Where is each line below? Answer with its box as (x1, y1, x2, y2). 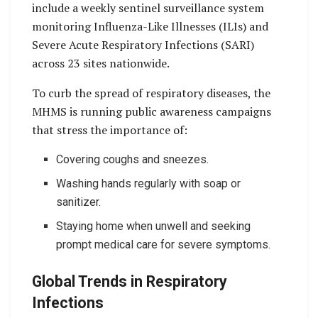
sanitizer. (56, 195, 102, 209)
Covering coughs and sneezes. (56, 153, 209, 167)
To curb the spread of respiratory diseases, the (32, 85, 270, 102)
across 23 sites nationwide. (32, 55, 170, 72)
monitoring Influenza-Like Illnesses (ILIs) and (32, 18, 268, 35)
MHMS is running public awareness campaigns (32, 104, 271, 120)
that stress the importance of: (32, 122, 187, 138)
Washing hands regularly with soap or (56, 177, 241, 191)
